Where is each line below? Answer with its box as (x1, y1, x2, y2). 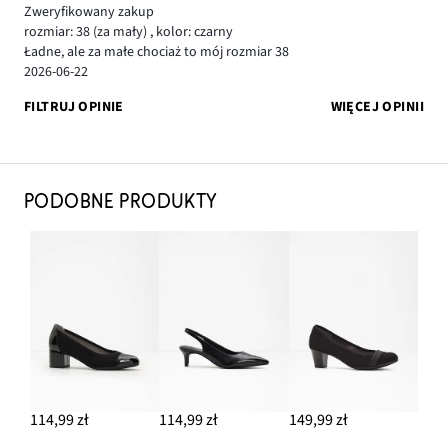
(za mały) (90, 22, 150, 43)
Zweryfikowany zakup (24, 2, 154, 23)
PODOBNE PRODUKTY (24, 190, 218, 213)
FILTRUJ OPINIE (24, 96, 124, 117)
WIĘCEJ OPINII (330, 96, 424, 117)
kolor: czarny (153, 22, 233, 43)
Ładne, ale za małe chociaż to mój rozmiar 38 (24, 42, 289, 63)
